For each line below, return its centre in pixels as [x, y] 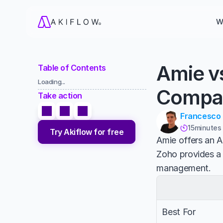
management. [184, 168]
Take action [60, 96]
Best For [179, 212]
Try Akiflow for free [87, 132]
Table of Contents [72, 68]
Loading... [52, 82]
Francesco [201, 116]
